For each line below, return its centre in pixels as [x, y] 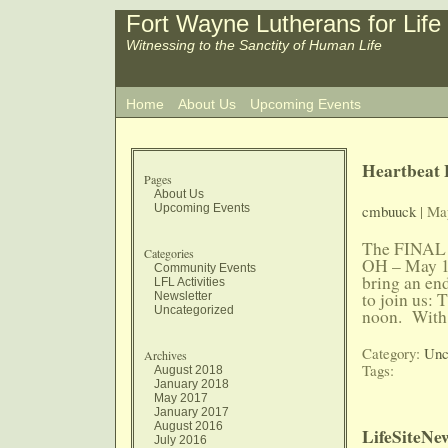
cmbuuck [389, 211]
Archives [165, 355]
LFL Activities [189, 282]
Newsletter [183, 296]
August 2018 [188, 370]
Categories [169, 253]
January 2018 [191, 384]
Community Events [205, 268]
